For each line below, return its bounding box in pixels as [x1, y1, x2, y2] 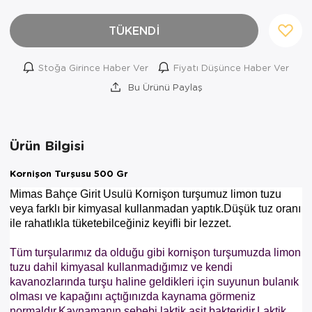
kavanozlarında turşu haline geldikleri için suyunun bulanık [10, 275, 299, 288]
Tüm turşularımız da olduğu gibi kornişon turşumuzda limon [10, 246, 301, 258]
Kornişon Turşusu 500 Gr [10, 166, 128, 180]
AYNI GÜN [87, 272, 225, 306]
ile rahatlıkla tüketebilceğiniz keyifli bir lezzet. [10, 217, 231, 229]
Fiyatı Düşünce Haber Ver [173, 61, 289, 73]
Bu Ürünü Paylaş [125, 80, 203, 93]
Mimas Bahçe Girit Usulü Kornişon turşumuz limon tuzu [10, 187, 281, 200]
